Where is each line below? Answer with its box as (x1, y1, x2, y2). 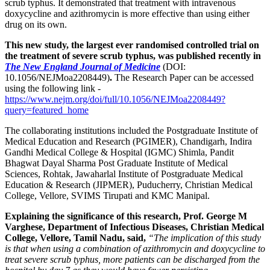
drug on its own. (5, 19, 67, 30)
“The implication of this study (148, 233, 261, 243)
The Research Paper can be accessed (115, 72, 254, 83)
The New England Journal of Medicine (5, 61, 160, 72)
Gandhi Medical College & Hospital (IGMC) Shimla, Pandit (5, 147, 234, 158)
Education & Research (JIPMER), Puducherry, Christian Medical (5, 180, 253, 190)
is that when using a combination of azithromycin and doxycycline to (5, 243, 265, 254)
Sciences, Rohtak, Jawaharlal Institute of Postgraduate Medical (5, 169, 243, 180)
